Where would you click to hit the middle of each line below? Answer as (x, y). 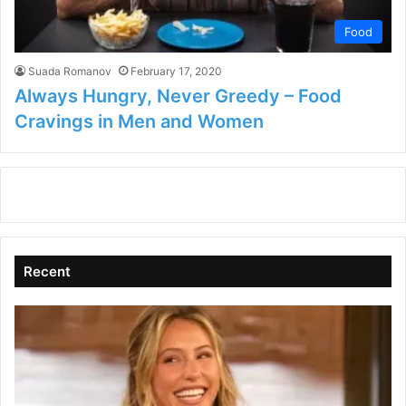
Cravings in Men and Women (139, 122)
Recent (47, 272)
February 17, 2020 (176, 72)
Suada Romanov (70, 72)
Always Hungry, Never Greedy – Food (178, 97)
